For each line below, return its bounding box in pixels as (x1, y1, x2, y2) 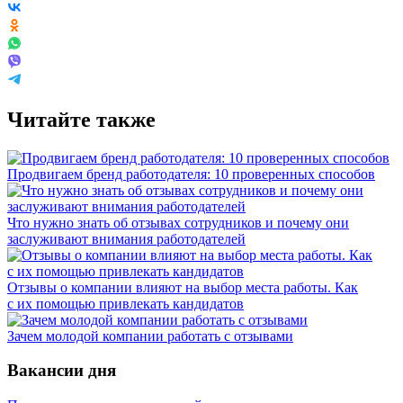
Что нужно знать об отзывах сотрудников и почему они (7, 214, 349, 230)
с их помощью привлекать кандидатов (7, 295, 244, 311)
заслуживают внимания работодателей (7, 230, 246, 246)
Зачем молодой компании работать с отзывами (7, 327, 293, 344)
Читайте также (7, 107, 156, 131)
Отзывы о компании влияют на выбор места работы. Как (7, 279, 358, 295)
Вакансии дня (7, 361, 116, 381)
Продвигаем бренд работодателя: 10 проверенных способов (7, 166, 375, 182)
